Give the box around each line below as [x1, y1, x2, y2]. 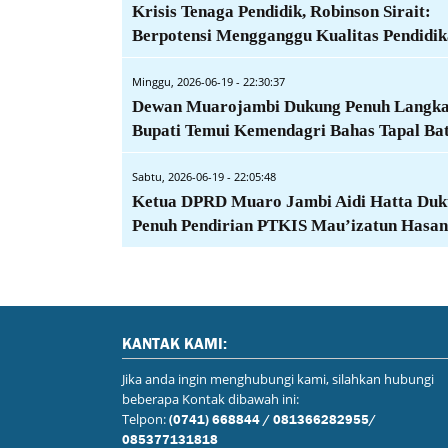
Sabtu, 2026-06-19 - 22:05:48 [132, 168, 276, 184]
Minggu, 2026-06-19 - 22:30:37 [132, 73, 285, 89]
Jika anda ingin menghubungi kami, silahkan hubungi [122, 369, 434, 388]
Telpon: [122, 409, 169, 428]
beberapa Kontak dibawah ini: [122, 389, 299, 408]
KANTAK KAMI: [122, 331, 227, 352]
